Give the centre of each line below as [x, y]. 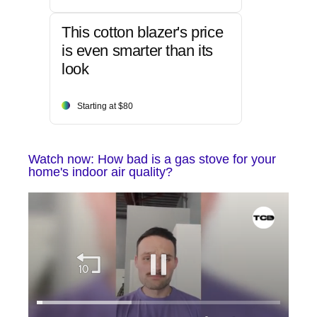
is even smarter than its [137, 51]
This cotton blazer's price [143, 33]
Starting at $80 [105, 106]
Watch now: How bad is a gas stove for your [152, 160]
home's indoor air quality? [100, 172]
